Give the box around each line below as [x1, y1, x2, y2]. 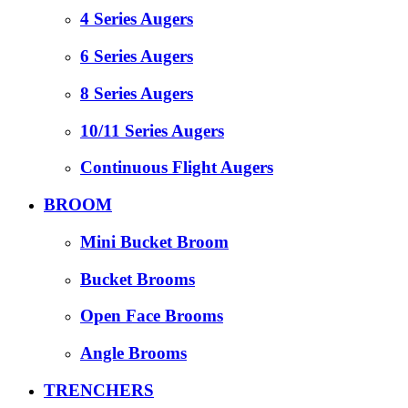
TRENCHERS [44, 380, 154, 400]
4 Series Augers [80, 9, 193, 29]
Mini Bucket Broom [80, 231, 229, 251]
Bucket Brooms [80, 269, 195, 289]
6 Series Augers [80, 46, 193, 66]
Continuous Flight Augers [80, 158, 273, 178]
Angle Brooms [80, 342, 187, 362]
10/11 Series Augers [80, 120, 224, 140]
